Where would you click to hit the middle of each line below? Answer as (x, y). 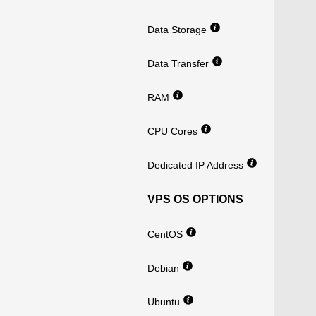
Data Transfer (180, 63)
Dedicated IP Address (197, 165)
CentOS (166, 234)
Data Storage (178, 30)
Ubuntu (165, 302)
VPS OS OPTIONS (195, 199)
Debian (165, 268)
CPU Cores (174, 131)
